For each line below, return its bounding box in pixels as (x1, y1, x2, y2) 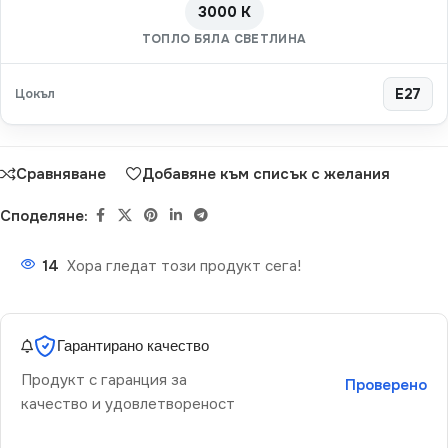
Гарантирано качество (57, 336, 209, 356)
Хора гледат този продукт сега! (67, 256, 301, 277)
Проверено (344, 375, 427, 396)
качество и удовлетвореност (21, 394, 235, 415)
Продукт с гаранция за (21, 370, 187, 391)
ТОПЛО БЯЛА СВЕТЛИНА (141, 31, 307, 48)
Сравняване (16, 163, 106, 184)
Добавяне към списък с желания (142, 163, 390, 184)
